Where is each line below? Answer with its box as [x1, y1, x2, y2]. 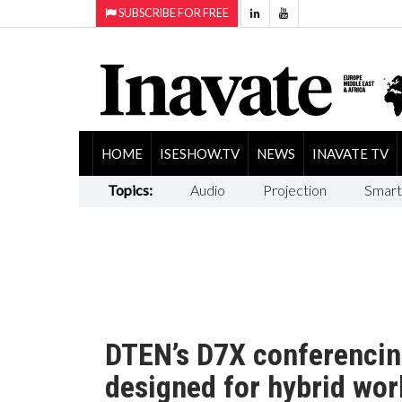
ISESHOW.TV [159, 144, 240, 162]
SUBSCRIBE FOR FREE [117, 6, 229, 20]
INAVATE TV [311, 144, 389, 162]
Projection [262, 180, 327, 198]
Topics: [107, 180, 153, 198]
